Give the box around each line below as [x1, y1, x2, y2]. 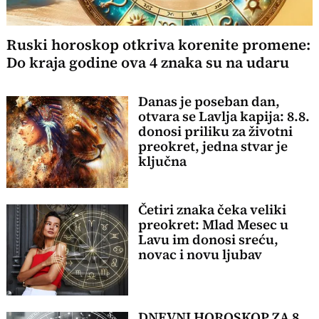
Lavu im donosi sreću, [137, 230, 278, 249]
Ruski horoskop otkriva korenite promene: [6, 35, 311, 56]
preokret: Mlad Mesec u [137, 215, 288, 234]
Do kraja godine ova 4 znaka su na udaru [6, 53, 290, 73]
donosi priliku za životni [137, 122, 293, 141]
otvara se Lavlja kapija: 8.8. [137, 108, 310, 126]
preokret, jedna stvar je [137, 137, 288, 156]
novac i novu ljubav [137, 245, 262, 263]
